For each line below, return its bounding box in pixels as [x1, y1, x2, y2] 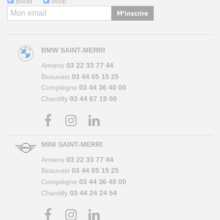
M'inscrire [117, 9, 148, 18]
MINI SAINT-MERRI [41, 141, 103, 149]
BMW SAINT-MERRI [41, 47, 105, 55]
